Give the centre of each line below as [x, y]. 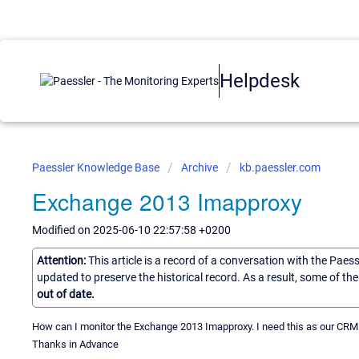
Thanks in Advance [75, 344]
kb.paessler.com [280, 167]
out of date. [66, 294]
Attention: [63, 260]
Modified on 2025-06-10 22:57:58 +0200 [131, 230]
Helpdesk [260, 81]
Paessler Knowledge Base [97, 167]
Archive [200, 167]
